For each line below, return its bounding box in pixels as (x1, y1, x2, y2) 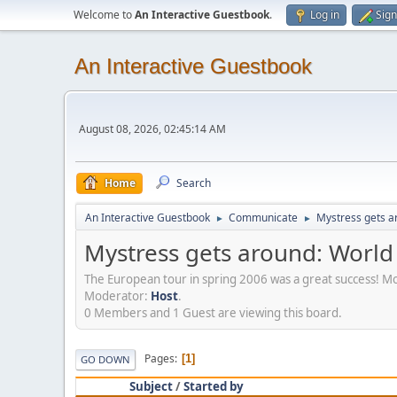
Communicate (229, 210, 298, 225)
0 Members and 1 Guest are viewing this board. (84, 304, 342, 321)
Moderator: (84, 287, 151, 304)
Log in (310, 7, 339, 22)
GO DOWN (81, 352, 130, 366)
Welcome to (74, 7, 135, 22)
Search (176, 175, 211, 191)
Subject (129, 378, 173, 394)
